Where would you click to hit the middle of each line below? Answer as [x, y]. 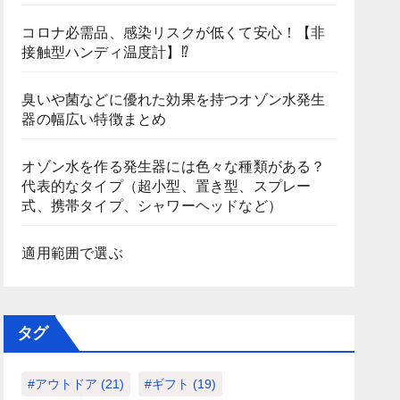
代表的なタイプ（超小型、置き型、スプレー [167, 186]
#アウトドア [63, 384]
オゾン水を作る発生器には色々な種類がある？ [174, 167]
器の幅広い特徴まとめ [94, 119]
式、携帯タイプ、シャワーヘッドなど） [152, 206]
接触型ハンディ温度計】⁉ [105, 52]
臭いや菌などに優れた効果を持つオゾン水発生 [174, 100]
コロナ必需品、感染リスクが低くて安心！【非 [174, 33]
